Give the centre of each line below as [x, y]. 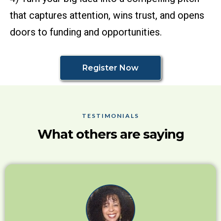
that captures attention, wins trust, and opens [107, 16]
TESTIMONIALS [110, 116]
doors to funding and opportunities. [86, 32]
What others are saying [110, 134]
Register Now [110, 68]
